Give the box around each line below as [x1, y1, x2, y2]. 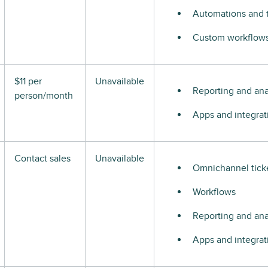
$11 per [14, 75, 42, 87]
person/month [14, 90, 73, 102]
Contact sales [14, 153, 71, 165]
